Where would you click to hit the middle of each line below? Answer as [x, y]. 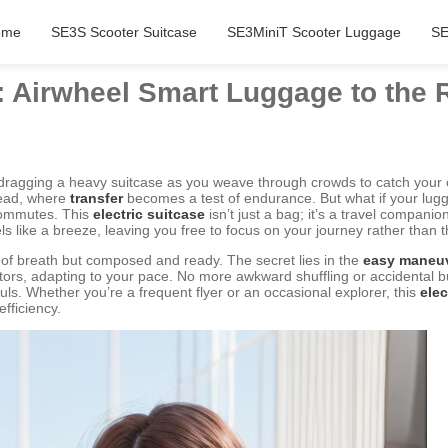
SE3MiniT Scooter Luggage [313, 32]
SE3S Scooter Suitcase [123, 32]
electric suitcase [149, 213]
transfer [96, 197]
